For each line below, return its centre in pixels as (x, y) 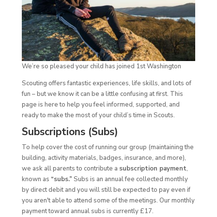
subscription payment (153, 169)
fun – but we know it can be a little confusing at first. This (102, 94)
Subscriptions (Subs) (70, 132)
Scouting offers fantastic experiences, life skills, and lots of (106, 84)
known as (36, 179)
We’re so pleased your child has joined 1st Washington (101, 67)
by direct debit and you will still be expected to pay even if (106, 190)
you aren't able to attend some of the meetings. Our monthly (108, 201)
